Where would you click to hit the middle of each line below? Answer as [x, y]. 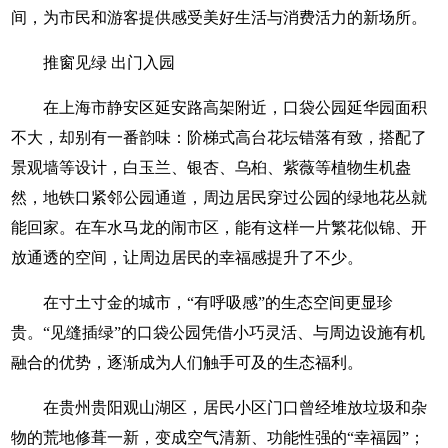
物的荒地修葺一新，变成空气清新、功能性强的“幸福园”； [218, 437]
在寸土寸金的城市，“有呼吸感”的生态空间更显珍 [218, 302]
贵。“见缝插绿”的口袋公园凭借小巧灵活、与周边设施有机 [218, 332]
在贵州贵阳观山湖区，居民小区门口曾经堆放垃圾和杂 [235, 407]
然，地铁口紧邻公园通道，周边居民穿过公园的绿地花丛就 [219, 197]
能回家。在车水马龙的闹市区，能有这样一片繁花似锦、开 [219, 227]
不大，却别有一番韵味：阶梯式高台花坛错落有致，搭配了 [219, 137]
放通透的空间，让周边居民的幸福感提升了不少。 [187, 257]
